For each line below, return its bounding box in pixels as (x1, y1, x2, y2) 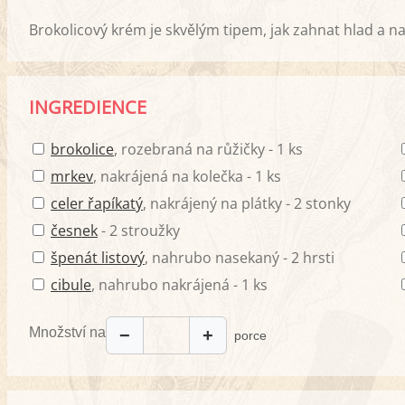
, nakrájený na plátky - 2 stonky (143, 193, 351, 213)
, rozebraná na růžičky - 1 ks (114, 138, 303, 159)
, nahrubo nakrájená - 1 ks (91, 274, 268, 295)
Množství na (29, 325, 106, 341)
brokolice (51, 138, 114, 159)
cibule (51, 274, 91, 295)
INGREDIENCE (29, 94, 146, 119)
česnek (51, 220, 98, 240)
